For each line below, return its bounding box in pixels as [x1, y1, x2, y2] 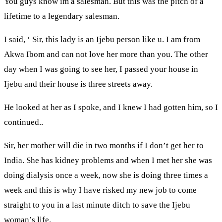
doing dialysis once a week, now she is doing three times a [4, 170, 208, 180]
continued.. [4, 117, 43, 127]
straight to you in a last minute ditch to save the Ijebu [4, 200, 190, 210]
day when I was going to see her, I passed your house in [4, 64, 198, 74]
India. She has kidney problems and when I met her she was [4, 156, 212, 166]
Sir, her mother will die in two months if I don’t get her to [4, 141, 204, 151]
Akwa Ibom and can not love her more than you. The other [4, 50, 208, 59]
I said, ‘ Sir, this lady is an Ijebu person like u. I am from [4, 35, 200, 45]
